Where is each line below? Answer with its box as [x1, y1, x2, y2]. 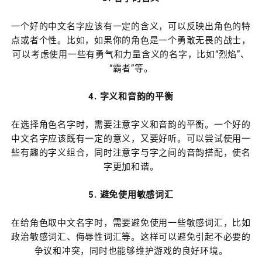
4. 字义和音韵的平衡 [88, 91, 174, 102]
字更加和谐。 [103, 161, 159, 172]
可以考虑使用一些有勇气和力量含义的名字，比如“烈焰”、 [12, 49, 250, 60]
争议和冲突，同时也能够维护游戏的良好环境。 [34, 245, 228, 256]
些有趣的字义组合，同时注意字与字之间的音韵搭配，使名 [11, 147, 251, 158]
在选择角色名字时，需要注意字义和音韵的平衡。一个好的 [11, 119, 251, 130]
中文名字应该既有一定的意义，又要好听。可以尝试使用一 [11, 133, 251, 144]
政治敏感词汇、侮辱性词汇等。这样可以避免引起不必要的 [11, 231, 251, 242]
